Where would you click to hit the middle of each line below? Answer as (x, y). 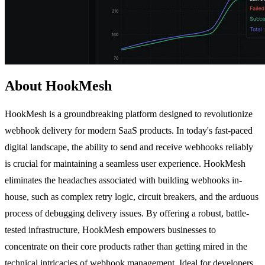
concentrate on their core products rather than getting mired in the (126, 247)
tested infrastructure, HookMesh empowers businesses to (110, 230)
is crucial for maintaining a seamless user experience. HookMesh (125, 164)
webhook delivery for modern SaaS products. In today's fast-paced (129, 131)
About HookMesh (58, 86)
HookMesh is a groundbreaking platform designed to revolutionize (129, 114)
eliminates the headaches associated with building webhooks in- (123, 180)
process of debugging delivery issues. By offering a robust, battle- (127, 214)
